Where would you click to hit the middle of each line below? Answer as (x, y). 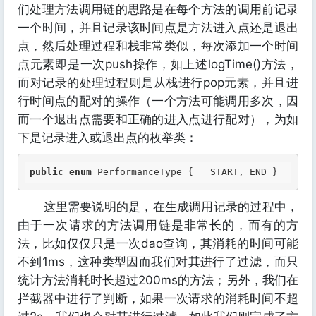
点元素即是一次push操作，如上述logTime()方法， (158, 64)
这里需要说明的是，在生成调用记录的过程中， (158, 207)
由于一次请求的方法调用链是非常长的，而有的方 (158, 225)
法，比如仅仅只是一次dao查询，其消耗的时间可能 (158, 243)
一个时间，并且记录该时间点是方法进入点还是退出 (158, 28)
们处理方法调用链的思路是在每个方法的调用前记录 (158, 9)
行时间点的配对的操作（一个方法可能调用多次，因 (158, 101)
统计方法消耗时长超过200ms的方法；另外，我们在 (158, 280)
